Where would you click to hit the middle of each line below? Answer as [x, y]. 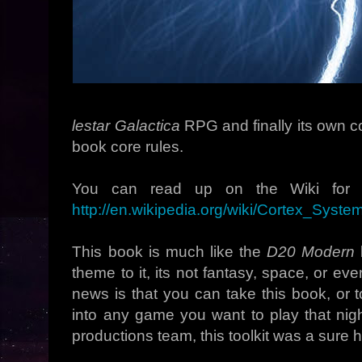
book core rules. [128, 147]
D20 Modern [310, 252]
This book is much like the [169, 252]
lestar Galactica [126, 126]
